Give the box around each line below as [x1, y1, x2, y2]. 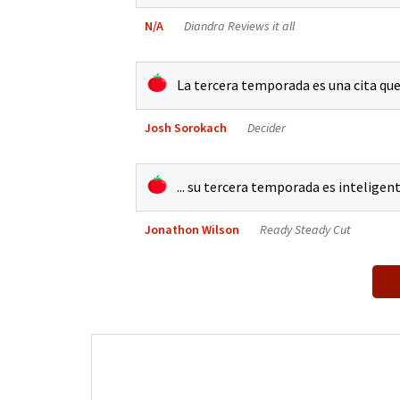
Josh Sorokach [145, 119, 229, 136]
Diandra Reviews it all [184, 17, 295, 34]
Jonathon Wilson [145, 221, 242, 237]
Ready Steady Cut [260, 221, 351, 237]
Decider [247, 119, 286, 136]
